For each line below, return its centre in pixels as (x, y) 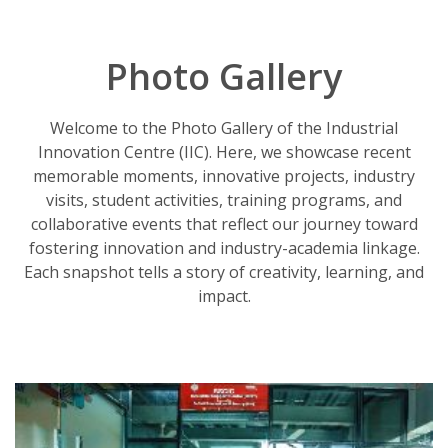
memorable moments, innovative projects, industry (224, 175)
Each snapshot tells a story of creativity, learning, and (224, 271)
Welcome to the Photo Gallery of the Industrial (224, 127)
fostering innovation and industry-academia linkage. (224, 247)
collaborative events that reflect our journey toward (224, 223)
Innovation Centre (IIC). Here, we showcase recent (224, 151)
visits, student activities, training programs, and (224, 199)
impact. (224, 295)
